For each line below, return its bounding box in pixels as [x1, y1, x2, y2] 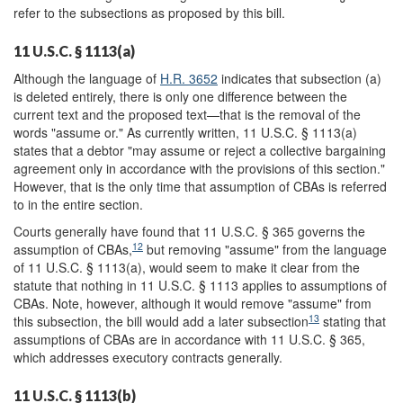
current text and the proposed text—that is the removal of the [13, 105, 361, 123]
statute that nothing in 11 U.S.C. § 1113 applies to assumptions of [13, 276, 387, 294]
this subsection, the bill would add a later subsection [13, 312, 309, 330]
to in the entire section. [13, 195, 143, 213]
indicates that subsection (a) [218, 69, 381, 87]
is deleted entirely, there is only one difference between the [13, 87, 347, 105]
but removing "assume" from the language [143, 240, 387, 258]
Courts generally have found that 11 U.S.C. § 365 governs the [13, 222, 365, 240]
